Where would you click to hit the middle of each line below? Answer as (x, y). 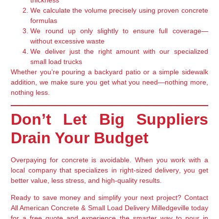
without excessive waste (68, 41)
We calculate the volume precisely (84, 11)
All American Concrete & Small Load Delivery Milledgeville (100, 208)
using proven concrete (172, 11)
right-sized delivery (149, 170)
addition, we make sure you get (61, 82)
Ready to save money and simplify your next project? (98, 198)
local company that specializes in (65, 170)
